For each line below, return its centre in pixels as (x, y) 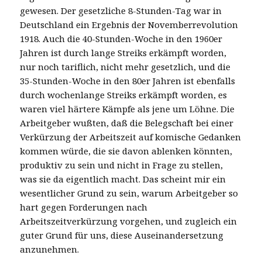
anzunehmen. (50, 249)
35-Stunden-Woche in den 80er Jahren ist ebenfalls (128, 80)
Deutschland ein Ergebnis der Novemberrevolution (129, 24)
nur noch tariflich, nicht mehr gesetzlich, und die (125, 66)
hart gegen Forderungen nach (84, 207)
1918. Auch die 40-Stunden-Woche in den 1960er (121, 38)
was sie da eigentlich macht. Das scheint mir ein (123, 179)
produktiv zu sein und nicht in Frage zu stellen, (122, 165)
